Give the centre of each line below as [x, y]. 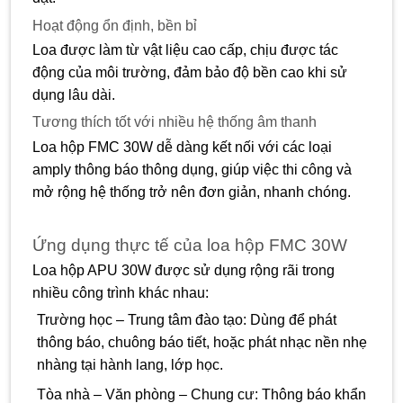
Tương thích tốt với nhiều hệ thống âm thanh [175, 122]
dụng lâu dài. [74, 94]
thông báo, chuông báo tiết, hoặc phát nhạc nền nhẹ [201, 343]
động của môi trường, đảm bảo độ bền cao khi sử [190, 72]
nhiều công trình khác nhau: [121, 292]
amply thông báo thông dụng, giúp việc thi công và [192, 169]
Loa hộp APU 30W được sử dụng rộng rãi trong [184, 270]
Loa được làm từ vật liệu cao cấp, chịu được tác [185, 49]
